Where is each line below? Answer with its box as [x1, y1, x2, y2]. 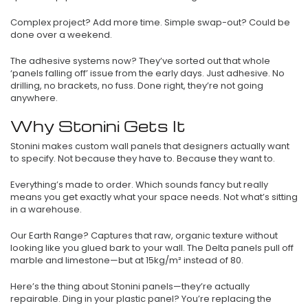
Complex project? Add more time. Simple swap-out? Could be [10, 16, 290, 30]
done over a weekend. [10, 28, 112, 42]
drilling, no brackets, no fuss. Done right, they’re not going [10, 79, 263, 93]
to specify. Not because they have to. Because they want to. [10, 152, 275, 166]
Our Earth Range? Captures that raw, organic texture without [10, 229, 278, 243]
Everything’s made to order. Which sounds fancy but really [10, 178, 268, 192]
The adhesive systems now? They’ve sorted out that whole [10, 54, 270, 68]
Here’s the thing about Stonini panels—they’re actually [10, 280, 250, 294]
